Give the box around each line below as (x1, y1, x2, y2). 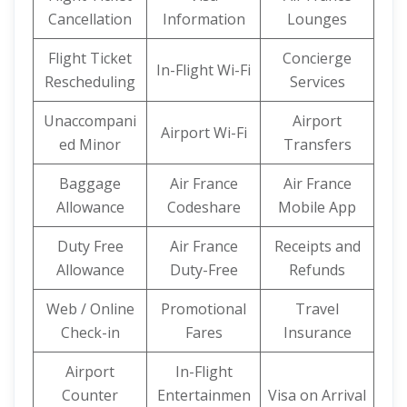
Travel (295, 299, 339, 319)
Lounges (287, 9, 347, 29)
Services (289, 72, 345, 92)
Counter (62, 385, 118, 405)
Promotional (161, 299, 246, 319)
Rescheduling (45, 72, 135, 92)
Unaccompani (44, 111, 136, 131)
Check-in (60, 323, 120, 342)
